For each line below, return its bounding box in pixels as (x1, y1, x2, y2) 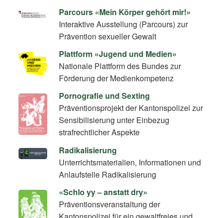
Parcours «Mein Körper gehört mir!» (59, 6, 191, 18)
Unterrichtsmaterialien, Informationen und (59, 156, 201, 168)
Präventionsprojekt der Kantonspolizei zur (59, 102, 203, 114)
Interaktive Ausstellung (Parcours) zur (59, 18, 188, 30)
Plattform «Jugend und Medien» (59, 48, 177, 60)
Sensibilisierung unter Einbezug (59, 114, 170, 126)
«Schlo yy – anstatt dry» (59, 186, 148, 198)
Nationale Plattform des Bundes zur (59, 60, 182, 72)
